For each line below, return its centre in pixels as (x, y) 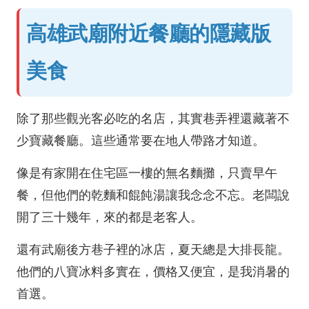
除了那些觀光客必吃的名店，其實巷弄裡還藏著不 (153, 119)
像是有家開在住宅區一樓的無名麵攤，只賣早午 (147, 173)
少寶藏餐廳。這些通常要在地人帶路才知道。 (141, 141)
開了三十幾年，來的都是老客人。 (110, 217)
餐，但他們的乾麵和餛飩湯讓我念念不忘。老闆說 (153, 195)
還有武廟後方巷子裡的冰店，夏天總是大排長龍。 (153, 250)
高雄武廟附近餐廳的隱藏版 (148, 33)
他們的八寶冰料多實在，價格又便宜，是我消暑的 (153, 272)
